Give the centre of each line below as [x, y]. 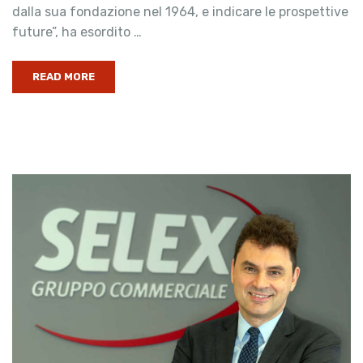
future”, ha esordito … [77, 32]
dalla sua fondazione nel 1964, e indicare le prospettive [180, 11]
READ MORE [64, 76]
